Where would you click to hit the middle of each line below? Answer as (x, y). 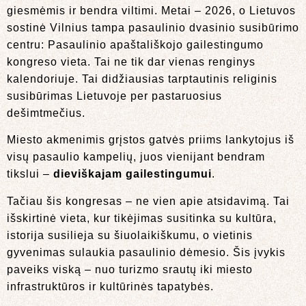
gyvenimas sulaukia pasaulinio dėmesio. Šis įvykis (146, 252)
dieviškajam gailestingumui (133, 174)
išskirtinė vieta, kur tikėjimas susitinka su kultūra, (142, 218)
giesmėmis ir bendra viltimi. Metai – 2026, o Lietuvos (151, 10)
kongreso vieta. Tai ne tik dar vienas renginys (131, 61)
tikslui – (30, 174)
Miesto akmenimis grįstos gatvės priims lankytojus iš (151, 140)
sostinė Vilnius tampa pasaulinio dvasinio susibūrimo (153, 27)
